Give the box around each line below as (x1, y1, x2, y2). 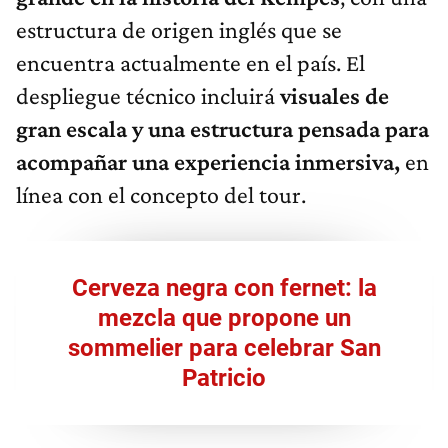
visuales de (280, 81, 389, 109)
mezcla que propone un (97, 303, 351, 332)
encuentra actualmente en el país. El (16, 48, 365, 76)
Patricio (182, 363, 266, 392)
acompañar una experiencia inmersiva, (16, 147, 405, 175)
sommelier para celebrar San (67, 333, 381, 362)
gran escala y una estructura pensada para (16, 114, 429, 142)
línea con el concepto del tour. (16, 180, 306, 208)
